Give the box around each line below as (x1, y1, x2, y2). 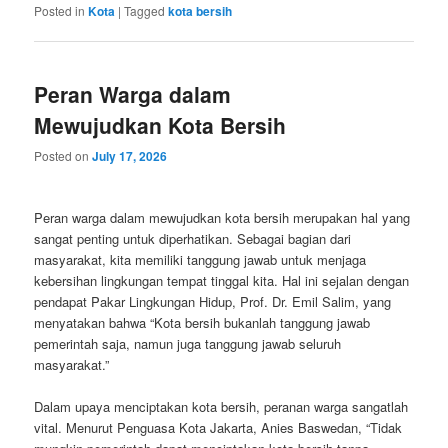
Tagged (124, 2, 166, 20)
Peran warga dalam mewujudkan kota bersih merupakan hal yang (34, 207, 411, 227)
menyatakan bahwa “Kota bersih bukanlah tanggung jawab (34, 312, 371, 332)
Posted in (34, 2, 86, 20)
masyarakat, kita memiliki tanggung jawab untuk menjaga (34, 249, 367, 269)
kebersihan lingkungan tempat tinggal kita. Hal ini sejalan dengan (34, 270, 410, 290)
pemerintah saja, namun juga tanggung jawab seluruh (34, 333, 342, 353)
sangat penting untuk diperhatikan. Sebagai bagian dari (34, 228, 352, 248)
